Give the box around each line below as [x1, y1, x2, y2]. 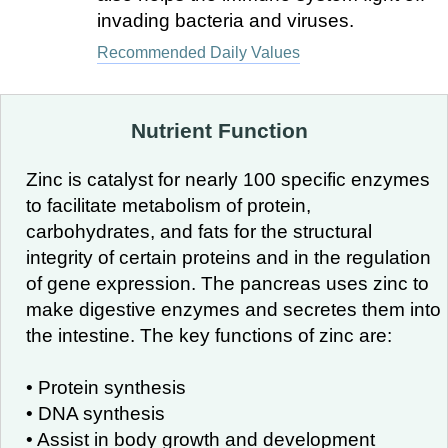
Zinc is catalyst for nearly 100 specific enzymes [26, 169, 430, 190]
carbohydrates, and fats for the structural [26, 221, 372, 242]
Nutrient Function [130, 119, 308, 143]
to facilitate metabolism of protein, [26, 195, 311, 216]
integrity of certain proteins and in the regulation [26, 247, 431, 268]
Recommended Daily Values [96, 44, 300, 61]
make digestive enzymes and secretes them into [26, 299, 441, 320]
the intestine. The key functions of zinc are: [26, 325, 392, 346]
